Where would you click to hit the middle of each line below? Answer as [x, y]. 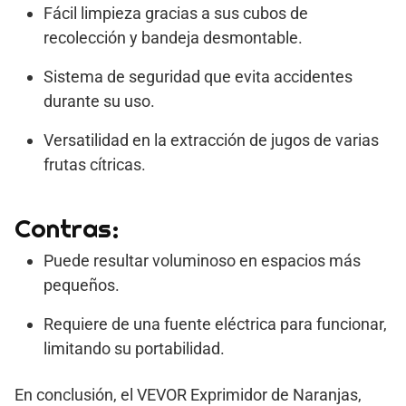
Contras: [67, 228]
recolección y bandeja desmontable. [173, 37]
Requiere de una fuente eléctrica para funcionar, [215, 324]
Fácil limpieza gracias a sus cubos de [176, 13]
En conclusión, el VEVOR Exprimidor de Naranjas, [188, 394]
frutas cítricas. [95, 164]
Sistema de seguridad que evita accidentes [198, 76]
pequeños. [82, 285]
